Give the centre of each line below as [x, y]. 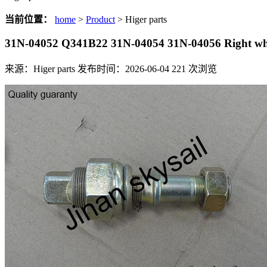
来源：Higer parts [40, 69]
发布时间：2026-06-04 [123, 69]
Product [100, 19]
